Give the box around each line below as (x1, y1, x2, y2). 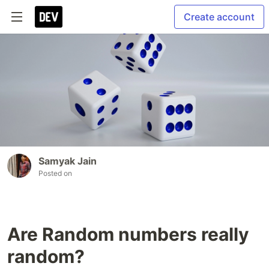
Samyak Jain (38, 155, 97, 168)
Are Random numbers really (7, 223, 249, 246)
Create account (184, 11, 255, 23)
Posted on (38, 169, 72, 178)
